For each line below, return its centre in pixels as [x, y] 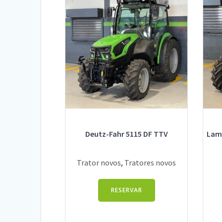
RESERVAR [126, 190]
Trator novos [99, 162]
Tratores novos [150, 162]
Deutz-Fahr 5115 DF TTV [126, 134]
